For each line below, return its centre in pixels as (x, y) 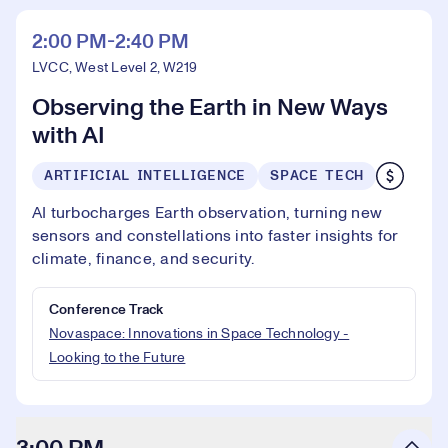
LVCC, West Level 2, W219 (115, 68)
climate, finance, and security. (143, 259)
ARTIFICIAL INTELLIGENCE (145, 176)
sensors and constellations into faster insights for (215, 236)
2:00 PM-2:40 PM (110, 42)
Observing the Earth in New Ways (210, 108)
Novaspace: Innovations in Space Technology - (199, 334)
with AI (68, 136)
